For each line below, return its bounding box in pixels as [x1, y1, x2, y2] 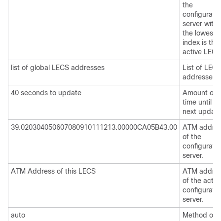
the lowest [183, 29, 216, 37]
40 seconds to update [11, 89, 81, 97]
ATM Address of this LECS [11, 167, 96, 175]
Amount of [183, 89, 216, 97]
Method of [183, 211, 216, 219]
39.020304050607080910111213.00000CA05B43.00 [11, 123, 177, 131]
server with [183, 20, 218, 28]
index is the [183, 38, 219, 46]
